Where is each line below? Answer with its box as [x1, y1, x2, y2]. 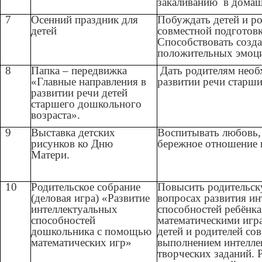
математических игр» [31, 236, 132, 249]
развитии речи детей [31, 87, 128, 99]
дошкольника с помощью [31, 225, 152, 238]
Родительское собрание [31, 181, 141, 194]
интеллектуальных [31, 203, 118, 216]
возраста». [31, 109, 81, 122]
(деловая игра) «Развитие [31, 192, 150, 205]
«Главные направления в [31, 75, 147, 88]
